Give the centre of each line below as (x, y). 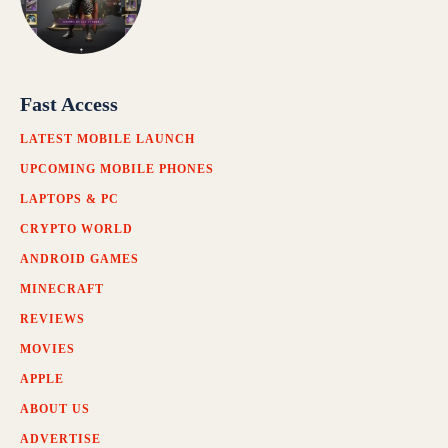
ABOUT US (55, 409)
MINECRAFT (62, 289)
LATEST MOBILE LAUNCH (107, 139)
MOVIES (47, 349)
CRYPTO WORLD (76, 229)
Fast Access (69, 104)
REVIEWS (52, 319)
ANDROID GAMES (79, 259)
